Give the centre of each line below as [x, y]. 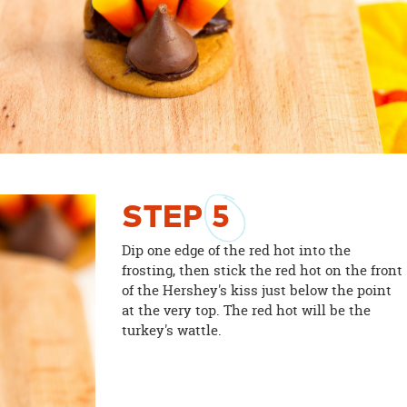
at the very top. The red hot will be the [247, 310]
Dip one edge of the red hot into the [237, 250]
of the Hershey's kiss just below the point [257, 290]
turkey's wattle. [172, 330]
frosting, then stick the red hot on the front [263, 270]
